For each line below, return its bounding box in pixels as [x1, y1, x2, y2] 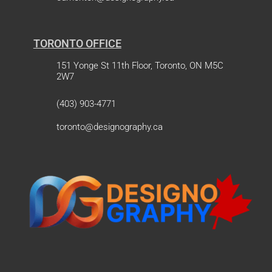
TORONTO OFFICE [33, 36, 121, 50]
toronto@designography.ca [56, 121, 163, 132]
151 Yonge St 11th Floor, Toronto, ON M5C [56, 59, 223, 71]
